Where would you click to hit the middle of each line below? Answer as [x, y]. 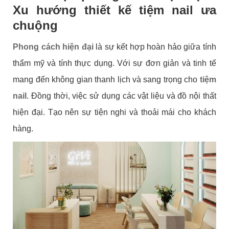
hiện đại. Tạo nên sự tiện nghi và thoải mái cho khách [114, 112]
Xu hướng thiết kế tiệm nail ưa [114, 10]
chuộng [36, 25]
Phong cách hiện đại [53, 47]
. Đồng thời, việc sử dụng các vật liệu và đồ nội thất [121, 96]
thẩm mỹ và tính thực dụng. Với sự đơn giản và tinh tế [114, 63]
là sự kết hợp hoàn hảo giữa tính [155, 47]
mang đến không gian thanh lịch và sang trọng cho [105, 79]
